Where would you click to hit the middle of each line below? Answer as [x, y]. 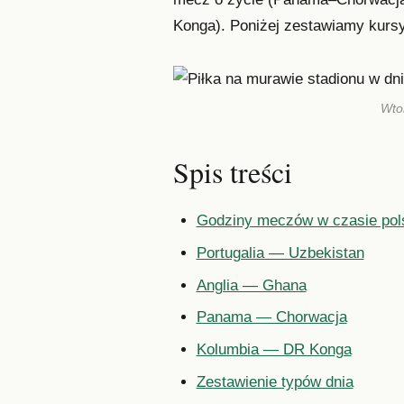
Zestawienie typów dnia [275, 381]
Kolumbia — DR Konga [274, 350]
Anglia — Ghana [251, 285]
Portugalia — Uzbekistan [280, 252]
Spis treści [233, 171]
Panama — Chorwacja [271, 317]
